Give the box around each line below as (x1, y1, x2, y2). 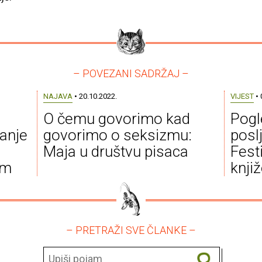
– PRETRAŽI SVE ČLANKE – (66, 224, 196, 237)
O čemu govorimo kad (43, 110, 190, 128)
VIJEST (230, 92, 254, 101)
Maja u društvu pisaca (43, 143, 188, 161)
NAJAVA (43, 92, 73, 101)
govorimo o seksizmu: (43, 126, 192, 144)
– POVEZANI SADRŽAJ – (73, 67, 189, 80)
